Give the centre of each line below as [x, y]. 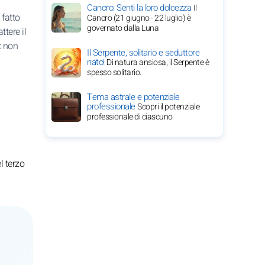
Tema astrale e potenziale [133, 97]
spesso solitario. [114, 72]
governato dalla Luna [123, 28]
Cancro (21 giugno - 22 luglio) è [139, 18]
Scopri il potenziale [168, 107]
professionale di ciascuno [130, 117]
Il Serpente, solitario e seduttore [143, 53]
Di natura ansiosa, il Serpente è [158, 62]
